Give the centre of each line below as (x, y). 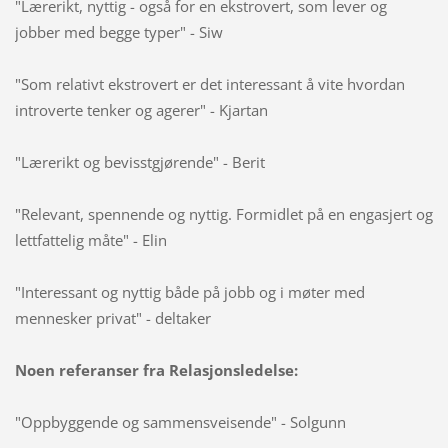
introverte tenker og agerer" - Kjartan (141, 109)
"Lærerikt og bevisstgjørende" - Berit (139, 161)
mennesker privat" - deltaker (112, 317)
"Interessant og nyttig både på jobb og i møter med (189, 291)
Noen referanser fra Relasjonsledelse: (156, 369)
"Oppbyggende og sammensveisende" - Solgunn (180, 421)
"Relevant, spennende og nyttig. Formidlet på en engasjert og (223, 213)
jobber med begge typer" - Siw (118, 31)
